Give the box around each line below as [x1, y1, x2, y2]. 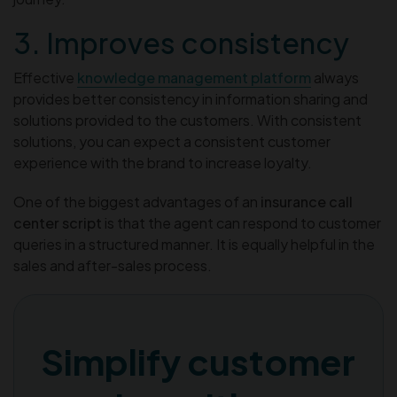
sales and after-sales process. [13, 255, 212, 275]
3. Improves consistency [13, 24, 349, 60]
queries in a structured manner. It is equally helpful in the [13, 234, 375, 253]
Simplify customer [41, 338, 355, 384]
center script [13, 213, 102, 232]
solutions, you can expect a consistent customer [13, 131, 331, 151]
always [311, 67, 359, 87]
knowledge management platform [77, 67, 311, 87]
